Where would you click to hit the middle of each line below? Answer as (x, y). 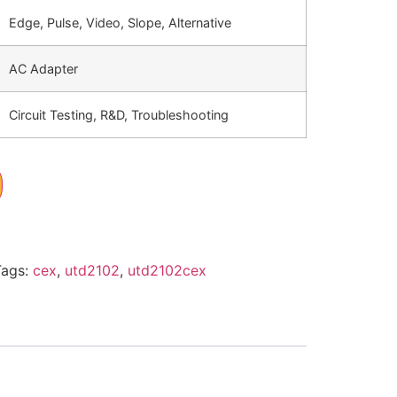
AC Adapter (43, 68)
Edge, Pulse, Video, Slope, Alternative (120, 22)
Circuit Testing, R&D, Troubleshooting (118, 114)
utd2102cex (167, 270)
